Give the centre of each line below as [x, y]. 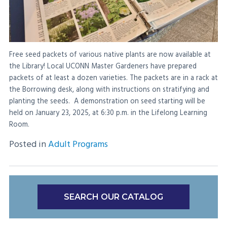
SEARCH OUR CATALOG [113, 197]
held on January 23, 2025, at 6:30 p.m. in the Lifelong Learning [108, 113]
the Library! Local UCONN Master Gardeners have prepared [103, 66]
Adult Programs [78, 145]
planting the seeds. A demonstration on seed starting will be [107, 101]
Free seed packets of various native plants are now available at [110, 55]
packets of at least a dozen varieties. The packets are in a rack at [113, 78]
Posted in [29, 145]
